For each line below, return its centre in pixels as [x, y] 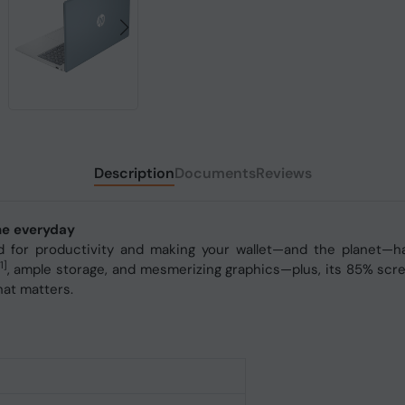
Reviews [283, 173]
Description [134, 173]
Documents [215, 173]
